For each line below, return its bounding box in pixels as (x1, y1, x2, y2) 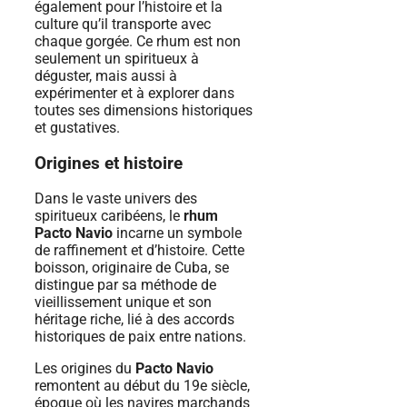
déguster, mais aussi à (35, 66, 177, 84)
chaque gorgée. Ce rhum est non (35, 32, 241, 50)
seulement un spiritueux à (35, 49, 199, 67)
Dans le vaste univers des (35, 190, 197, 208)
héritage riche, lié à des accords (35, 311, 234, 329)
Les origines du (35, 360, 135, 378)
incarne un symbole (113, 224, 242, 243)
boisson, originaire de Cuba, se (35, 259, 229, 277)
